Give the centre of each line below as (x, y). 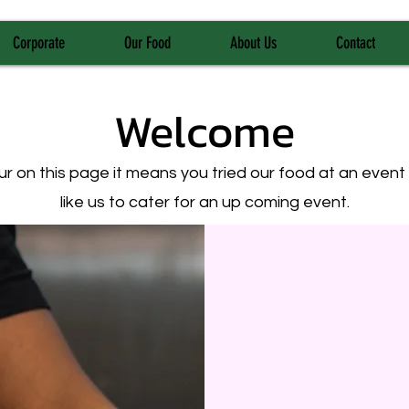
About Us (253, 43)
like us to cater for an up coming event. (204, 202)
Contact (356, 43)
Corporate (39, 43)
